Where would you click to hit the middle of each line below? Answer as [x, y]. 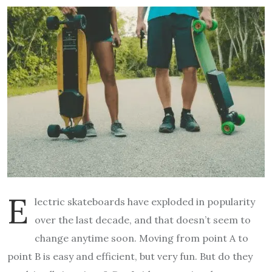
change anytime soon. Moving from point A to [141, 238]
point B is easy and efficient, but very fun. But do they [130, 257]
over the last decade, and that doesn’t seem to [143, 220]
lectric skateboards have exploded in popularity [145, 202]
